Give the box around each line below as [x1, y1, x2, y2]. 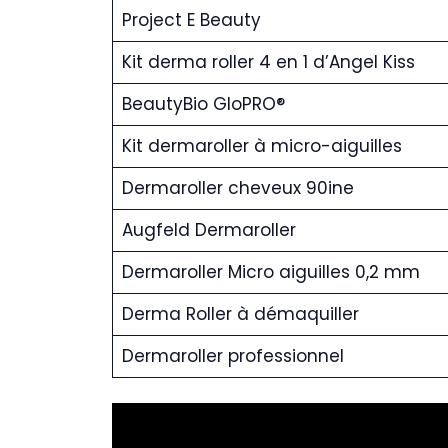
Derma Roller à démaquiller [121, 301, 359, 326]
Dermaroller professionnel [121, 343, 344, 368]
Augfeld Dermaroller [121, 217, 296, 242]
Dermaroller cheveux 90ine [121, 175, 354, 200]
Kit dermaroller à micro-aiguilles [121, 133, 402, 158]
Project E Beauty [121, 7, 261, 32]
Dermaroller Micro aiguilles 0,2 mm [121, 259, 420, 284]
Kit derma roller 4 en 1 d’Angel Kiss [121, 49, 415, 74]
